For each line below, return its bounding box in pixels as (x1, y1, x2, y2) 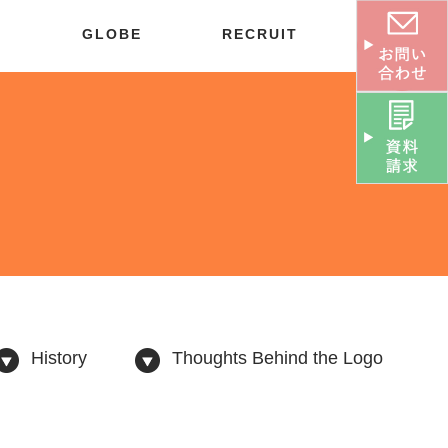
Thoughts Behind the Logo (172, 348, 383, 368)
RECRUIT (222, 26, 298, 43)
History (31, 348, 87, 368)
